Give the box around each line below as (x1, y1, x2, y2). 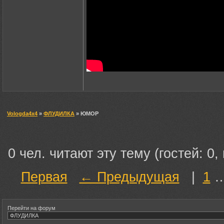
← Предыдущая (79, 169, 179, 184)
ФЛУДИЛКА (43, 110, 74, 116)
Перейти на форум (7, 204, 55, 211)
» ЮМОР (74, 110, 98, 116)
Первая (20, 169, 67, 184)
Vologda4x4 (7, 110, 37, 116)
